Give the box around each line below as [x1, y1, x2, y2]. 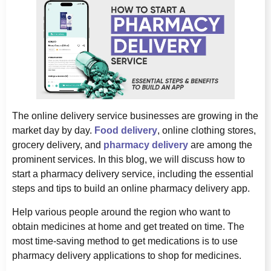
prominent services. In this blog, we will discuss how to [12, 154, 245, 165]
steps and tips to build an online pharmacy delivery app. [12, 183, 250, 194]
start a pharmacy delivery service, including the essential [12, 169, 253, 180]
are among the [188, 140, 252, 151]
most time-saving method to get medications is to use [12, 235, 238, 246]
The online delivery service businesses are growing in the [12, 111, 258, 122]
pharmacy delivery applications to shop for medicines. [12, 250, 241, 261]
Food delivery [94, 125, 157, 136]
